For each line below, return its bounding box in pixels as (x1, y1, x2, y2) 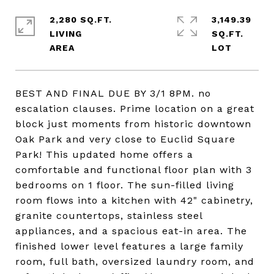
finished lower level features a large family (15, 240, 243, 252)
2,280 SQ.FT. (50, 15, 112, 24)
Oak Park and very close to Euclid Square (15, 133, 235, 145)
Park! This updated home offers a (15, 149, 193, 160)
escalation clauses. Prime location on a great (15, 103, 254, 114)
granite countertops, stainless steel (15, 210, 202, 221)
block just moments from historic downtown (15, 118, 251, 130)
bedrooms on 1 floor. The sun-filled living (15, 179, 234, 191)
